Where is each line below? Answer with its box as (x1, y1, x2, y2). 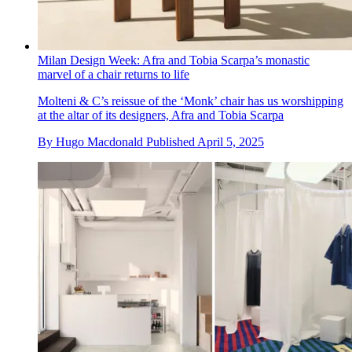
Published (146, 134, 197, 148)
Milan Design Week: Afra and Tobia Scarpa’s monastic (38, 53, 310, 67)
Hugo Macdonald (56, 134, 143, 148)
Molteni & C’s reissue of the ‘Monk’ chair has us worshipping (38, 93, 343, 108)
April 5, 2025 (197, 134, 264, 148)
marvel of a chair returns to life (38, 67, 189, 81)
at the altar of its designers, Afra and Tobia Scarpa (38, 108, 284, 122)
